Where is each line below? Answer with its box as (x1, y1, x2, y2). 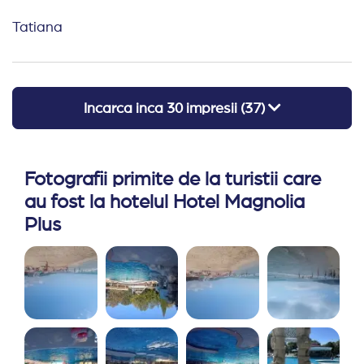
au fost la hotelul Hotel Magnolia (24, 193, 305, 212)
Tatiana (12, 20, 63, 35)
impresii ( (182, 102, 245, 116)
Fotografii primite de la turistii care (24, 170, 321, 189)
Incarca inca (83, 102, 167, 116)
